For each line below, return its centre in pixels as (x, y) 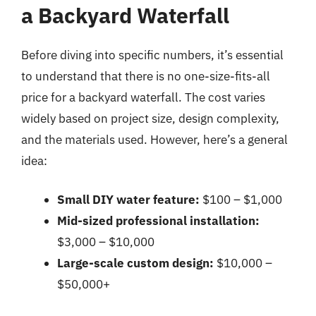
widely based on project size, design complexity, (150, 118)
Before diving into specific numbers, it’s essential (152, 55)
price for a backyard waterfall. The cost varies (143, 97)
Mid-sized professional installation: (158, 221)
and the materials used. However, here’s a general (154, 139)
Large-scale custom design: (135, 263)
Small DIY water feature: (128, 200)
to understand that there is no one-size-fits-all (146, 76)
